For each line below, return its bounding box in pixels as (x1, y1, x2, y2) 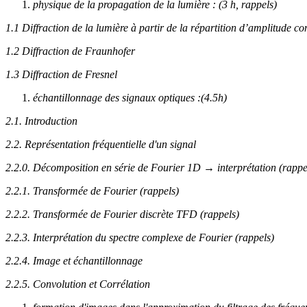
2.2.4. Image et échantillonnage (5, 254, 143, 267)
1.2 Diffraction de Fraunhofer (5, 45, 135, 57)
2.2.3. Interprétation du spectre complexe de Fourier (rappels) (5, 231, 274, 243)
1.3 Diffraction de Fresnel (5, 68, 117, 80)
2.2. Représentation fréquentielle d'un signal (5, 138, 196, 150)
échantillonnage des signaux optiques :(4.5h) (33, 91, 227, 103)
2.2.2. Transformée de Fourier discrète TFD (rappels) (5, 208, 239, 220)
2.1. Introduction (5, 114, 77, 127)
